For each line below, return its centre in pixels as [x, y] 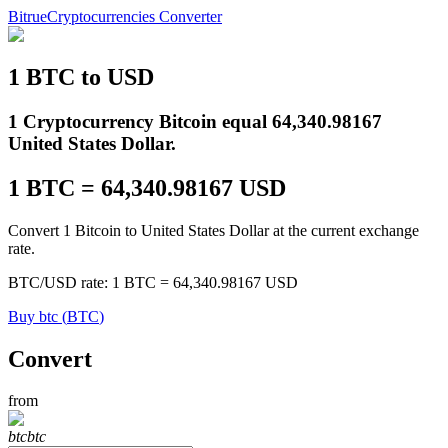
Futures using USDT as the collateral [164, 335]
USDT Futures [95, 301]
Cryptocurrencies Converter [134, 16]
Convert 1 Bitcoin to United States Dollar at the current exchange [213, 230]
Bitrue [27, 16]
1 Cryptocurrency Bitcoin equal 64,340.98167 [195, 121]
